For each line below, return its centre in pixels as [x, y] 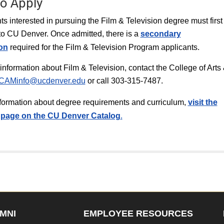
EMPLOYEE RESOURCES [138, 213]
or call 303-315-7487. [124, 81]
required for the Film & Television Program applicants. [105, 47]
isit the [205, 102]
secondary [160, 34]
